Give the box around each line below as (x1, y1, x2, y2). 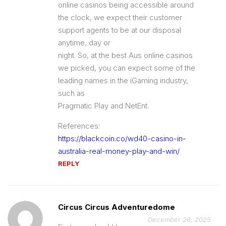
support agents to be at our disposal (58, 25, 181, 35)
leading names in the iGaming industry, (58, 75, 188, 85)
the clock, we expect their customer (58, 12, 182, 22)
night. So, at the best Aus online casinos (58, 50, 193, 60)
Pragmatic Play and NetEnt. (58, 100, 149, 110)
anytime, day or (58, 37, 110, 47)
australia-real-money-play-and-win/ (58, 146, 180, 156)
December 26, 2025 (148, 215, 211, 223)
